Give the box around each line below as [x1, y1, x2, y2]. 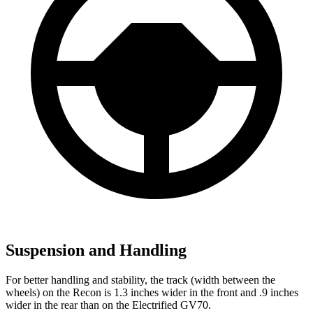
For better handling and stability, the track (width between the [6, 273, 275, 286]
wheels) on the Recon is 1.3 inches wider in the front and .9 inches [6, 286, 298, 298]
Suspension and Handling [6, 241, 187, 260]
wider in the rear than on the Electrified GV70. [6, 298, 211, 311]
